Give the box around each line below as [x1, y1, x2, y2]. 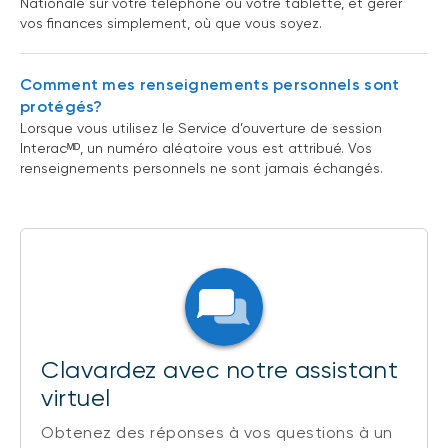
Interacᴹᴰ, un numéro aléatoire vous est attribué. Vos [20, 140, 372, 157]
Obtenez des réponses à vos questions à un [41, 423, 393, 443]
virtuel [41, 384, 111, 413]
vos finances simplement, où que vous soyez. [20, 15, 322, 32]
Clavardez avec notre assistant [41, 356, 398, 385]
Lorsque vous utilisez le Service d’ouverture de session [20, 120, 382, 137]
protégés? [20, 97, 103, 117]
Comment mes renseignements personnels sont [20, 75, 400, 95]
